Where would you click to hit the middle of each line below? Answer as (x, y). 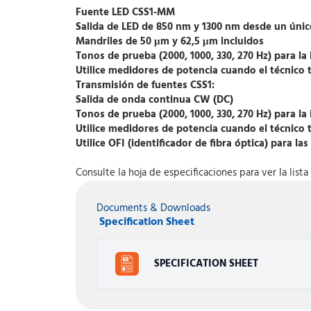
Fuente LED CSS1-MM (125, 12)
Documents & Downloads (153, 208)
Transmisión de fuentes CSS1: (145, 85)
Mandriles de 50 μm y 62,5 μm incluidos (170, 42)
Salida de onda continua (135, 100)
